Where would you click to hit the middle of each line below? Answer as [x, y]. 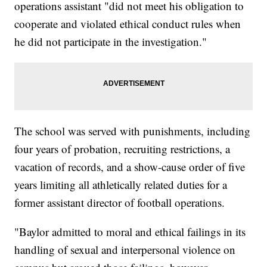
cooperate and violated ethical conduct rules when [128, 24]
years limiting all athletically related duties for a [121, 185]
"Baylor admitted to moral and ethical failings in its [130, 232]
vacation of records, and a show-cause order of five [130, 167]
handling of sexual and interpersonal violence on [125, 250]
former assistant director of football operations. [120, 203]
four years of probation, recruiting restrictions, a [122, 149]
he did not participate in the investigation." [111, 42]
